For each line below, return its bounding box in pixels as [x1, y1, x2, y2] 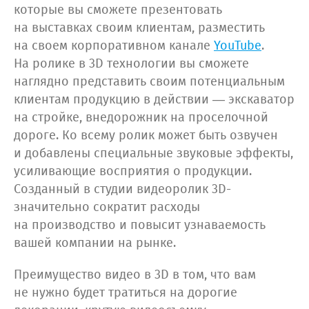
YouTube [214, 37, 261, 57]
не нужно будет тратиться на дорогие [14, 283, 237, 303]
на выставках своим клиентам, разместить [14, 19, 265, 39]
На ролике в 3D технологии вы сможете [14, 54, 249, 74]
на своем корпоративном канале [14, 37, 214, 57]
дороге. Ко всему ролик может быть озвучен [14, 126, 278, 146]
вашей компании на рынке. [14, 234, 176, 254]
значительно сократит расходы [14, 198, 200, 218]
